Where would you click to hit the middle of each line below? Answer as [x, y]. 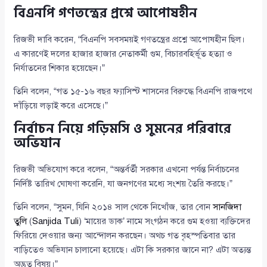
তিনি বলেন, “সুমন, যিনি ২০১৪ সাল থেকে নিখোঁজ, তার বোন [114, 207]
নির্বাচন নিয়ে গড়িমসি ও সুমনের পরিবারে [123, 129]
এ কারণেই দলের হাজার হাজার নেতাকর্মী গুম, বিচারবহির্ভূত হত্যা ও [123, 54]
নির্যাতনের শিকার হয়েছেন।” [60, 68]
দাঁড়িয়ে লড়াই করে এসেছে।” [61, 106]
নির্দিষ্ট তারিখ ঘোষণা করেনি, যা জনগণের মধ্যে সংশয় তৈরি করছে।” [123, 184]
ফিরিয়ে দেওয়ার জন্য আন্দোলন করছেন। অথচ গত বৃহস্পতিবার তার [125, 236]
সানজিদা [227, 207]
